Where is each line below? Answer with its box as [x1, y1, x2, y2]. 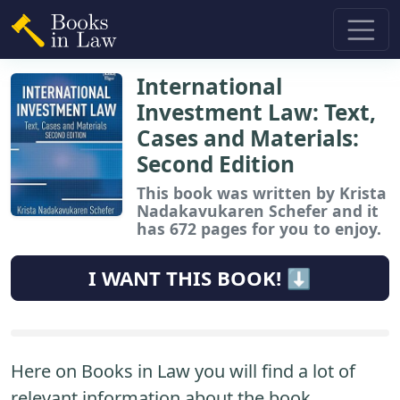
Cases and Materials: [137, 122, 360, 153]
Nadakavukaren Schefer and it [137, 199, 379, 221]
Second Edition [137, 148, 296, 179]
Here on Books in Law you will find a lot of [11, 358, 355, 383]
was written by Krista [212, 181, 387, 204]
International [137, 71, 283, 101]
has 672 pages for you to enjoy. [137, 217, 382, 239]
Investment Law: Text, [137, 96, 377, 127]
